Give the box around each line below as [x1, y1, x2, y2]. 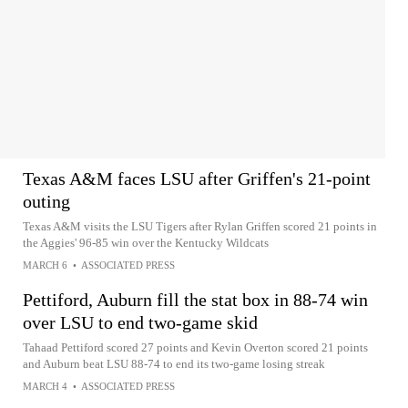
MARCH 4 [23, 381, 67, 392]
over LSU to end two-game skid [23, 312, 258, 332]
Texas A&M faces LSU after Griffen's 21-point [23, 168, 371, 189]
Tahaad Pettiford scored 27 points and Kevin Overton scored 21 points [23, 341, 368, 354]
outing [23, 191, 70, 211]
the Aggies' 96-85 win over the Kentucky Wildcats [23, 236, 269, 250]
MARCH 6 [23, 260, 67, 270]
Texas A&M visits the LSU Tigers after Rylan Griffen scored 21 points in [23, 219, 377, 233]
